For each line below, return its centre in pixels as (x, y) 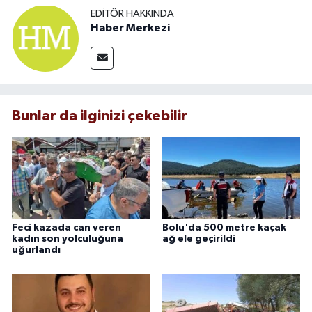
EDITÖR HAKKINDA (132, 14)
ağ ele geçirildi (198, 239)
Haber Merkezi (130, 28)
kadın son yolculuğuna (68, 239)
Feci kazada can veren (67, 228)
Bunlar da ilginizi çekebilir (100, 116)
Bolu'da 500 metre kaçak (224, 228)
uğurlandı (36, 250)
